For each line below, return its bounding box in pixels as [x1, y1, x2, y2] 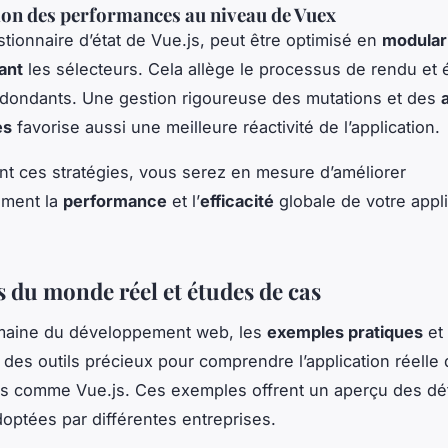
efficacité [200, 190, 274, 211]
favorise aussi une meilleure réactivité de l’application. [12, 116, 440, 137]
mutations [306, 87, 382, 108]
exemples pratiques [267, 321, 423, 342]
